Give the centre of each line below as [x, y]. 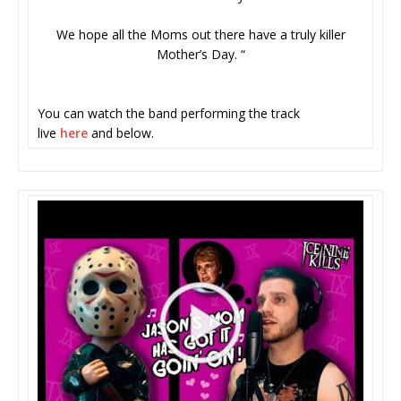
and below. [121, 133]
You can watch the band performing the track [169, 114]
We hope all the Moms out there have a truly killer [200, 35]
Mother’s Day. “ [200, 55]
